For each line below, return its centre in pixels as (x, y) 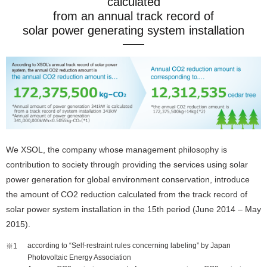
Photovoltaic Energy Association (79, 257)
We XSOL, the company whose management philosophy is (117, 150)
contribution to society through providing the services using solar (127, 165)
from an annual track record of (133, 16)
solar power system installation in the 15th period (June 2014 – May (133, 209)
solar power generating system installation (133, 31)
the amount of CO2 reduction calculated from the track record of (127, 195)
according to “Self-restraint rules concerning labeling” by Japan (129, 246)
